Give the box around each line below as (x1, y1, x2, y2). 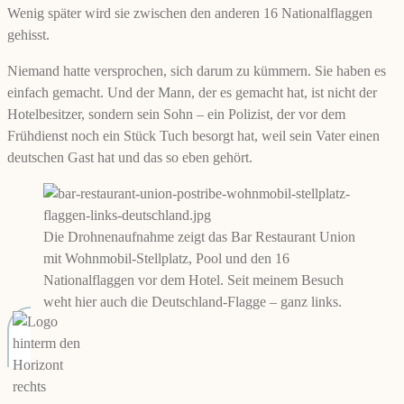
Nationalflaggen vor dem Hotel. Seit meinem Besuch (43, 272, 344, 289)
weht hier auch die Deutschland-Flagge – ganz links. (43, 294, 342, 310)
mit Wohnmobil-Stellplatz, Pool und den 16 (43, 251, 289, 267)
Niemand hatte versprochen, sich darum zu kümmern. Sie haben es (7, 63, 386, 79)
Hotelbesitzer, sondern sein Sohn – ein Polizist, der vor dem (7, 106, 345, 123)
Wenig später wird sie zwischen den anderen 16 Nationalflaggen (7, 5, 372, 22)
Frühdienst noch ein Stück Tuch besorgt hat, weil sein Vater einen (7, 128, 380, 144)
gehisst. (7, 27, 50, 43)
